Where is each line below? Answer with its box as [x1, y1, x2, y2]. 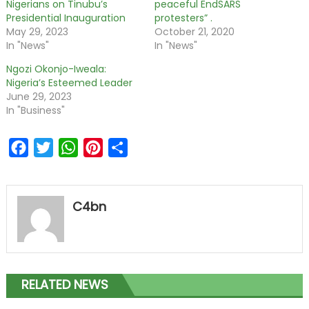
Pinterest [102, 139, 152, 155]
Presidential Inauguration [6, 10, 126, 25]
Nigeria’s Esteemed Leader [6, 75, 132, 90]
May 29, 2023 [6, 24, 68, 39]
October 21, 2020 [154, 24, 235, 39]
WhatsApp [77, 139, 136, 155]
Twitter [52, 139, 92, 155]
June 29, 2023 [6, 89, 72, 103]
